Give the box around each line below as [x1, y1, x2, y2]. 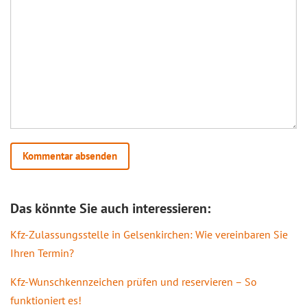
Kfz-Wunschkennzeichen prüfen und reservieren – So [10, 274, 257, 288]
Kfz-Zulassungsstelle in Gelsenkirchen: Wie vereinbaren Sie [10, 227, 288, 241]
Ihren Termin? [10, 245, 74, 260]
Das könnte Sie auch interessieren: [10, 199, 210, 217]
